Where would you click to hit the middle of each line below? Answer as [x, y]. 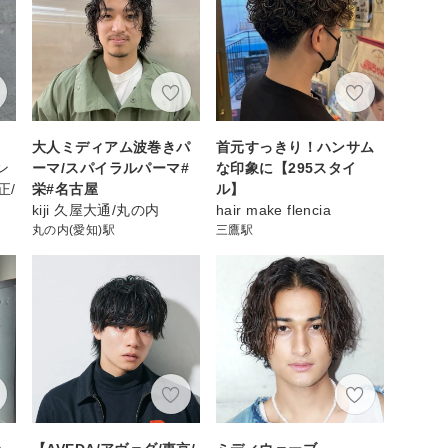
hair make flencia [274, 209]
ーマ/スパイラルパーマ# [111, 167]
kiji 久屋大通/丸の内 [96, 209]
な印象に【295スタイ [286, 167]
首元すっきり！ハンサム [295, 146]
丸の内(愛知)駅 [73, 229]
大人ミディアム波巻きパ [111, 146]
